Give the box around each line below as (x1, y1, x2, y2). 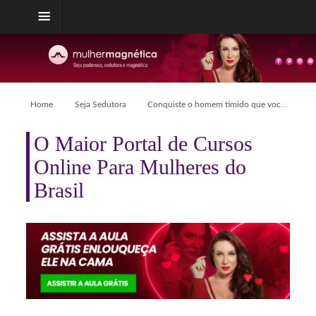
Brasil (34, 178, 85, 202)
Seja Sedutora (74, 99, 126, 109)
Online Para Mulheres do (34, 154, 247, 178)
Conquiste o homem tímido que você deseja (147, 99, 281, 109)
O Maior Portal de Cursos (34, 131, 253, 155)
